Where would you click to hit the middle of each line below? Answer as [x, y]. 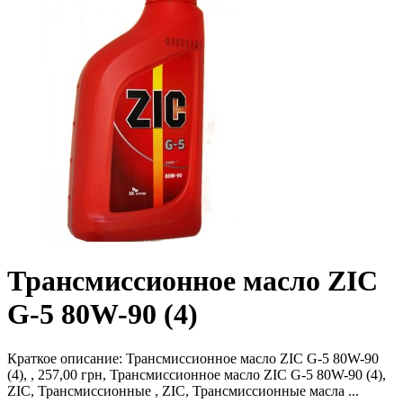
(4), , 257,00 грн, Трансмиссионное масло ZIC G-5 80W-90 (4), [197, 374]
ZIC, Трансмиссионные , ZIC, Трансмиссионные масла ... [183, 390]
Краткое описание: [67, 358]
